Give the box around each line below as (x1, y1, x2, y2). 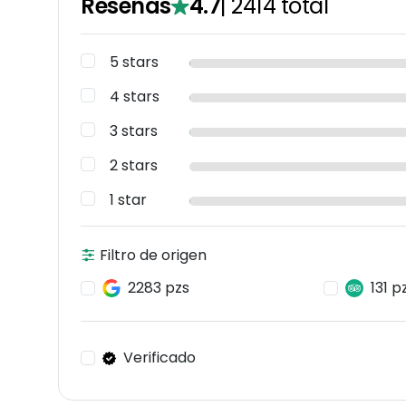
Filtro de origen (96, 244, 207, 266)
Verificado (123, 347, 196, 369)
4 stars (110, 85, 159, 107)
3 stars (110, 120, 158, 141)
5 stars (110, 51, 159, 72)
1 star (110, 188, 147, 210)
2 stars (110, 154, 158, 176)
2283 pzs (128, 276, 189, 298)
